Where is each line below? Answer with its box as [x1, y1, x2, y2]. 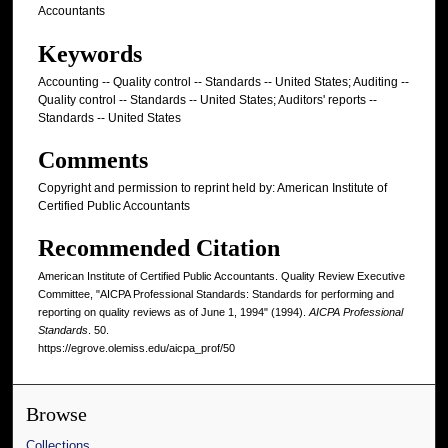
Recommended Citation [38, 235, 280, 262]
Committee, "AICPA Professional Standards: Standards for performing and [38, 288, 394, 301]
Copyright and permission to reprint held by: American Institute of [38, 181, 387, 196]
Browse [26, 404, 88, 426]
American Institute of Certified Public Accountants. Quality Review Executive [38, 270, 405, 283]
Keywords [38, 40, 142, 67]
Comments [38, 147, 148, 174]
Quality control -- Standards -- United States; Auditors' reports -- [38, 92, 377, 107]
